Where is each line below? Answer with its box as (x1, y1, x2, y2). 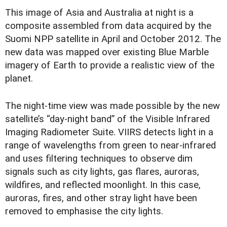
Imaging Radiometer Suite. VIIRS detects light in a (5, 127, 213, 138)
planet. (5, 73, 33, 84)
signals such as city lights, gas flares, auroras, (5, 166, 199, 178)
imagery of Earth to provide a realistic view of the (5, 60, 214, 71)
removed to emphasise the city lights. (5, 206, 163, 217)
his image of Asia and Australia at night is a (11, 7, 194, 18)
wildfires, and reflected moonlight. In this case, (5, 179, 201, 191)
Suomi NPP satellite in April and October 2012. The (5, 33, 221, 45)
